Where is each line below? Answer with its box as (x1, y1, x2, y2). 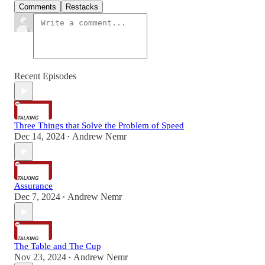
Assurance (14, 181, 53, 191)
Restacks (66, 2, 98, 12)
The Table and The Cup (14, 241, 101, 251)
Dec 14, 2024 (14, 131, 65, 142)
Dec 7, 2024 (14, 192, 60, 202)
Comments (19, 2, 56, 12)
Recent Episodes (14, 71, 76, 82)
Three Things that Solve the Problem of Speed (14, 121, 184, 131)
